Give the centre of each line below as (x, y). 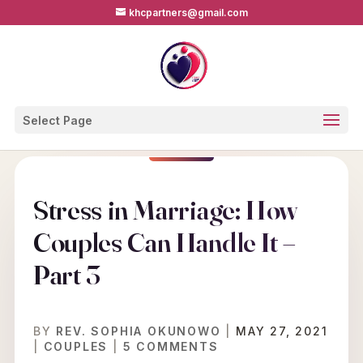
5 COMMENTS (171, 346)
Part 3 (66, 275)
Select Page (57, 120)
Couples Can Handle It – (164, 242)
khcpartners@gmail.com (188, 13)
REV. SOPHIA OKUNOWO (139, 331)
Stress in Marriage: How (165, 210)
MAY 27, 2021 (282, 331)
